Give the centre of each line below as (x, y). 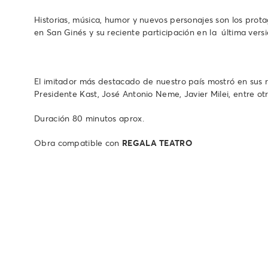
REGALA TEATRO (157, 143)
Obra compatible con (78, 143)
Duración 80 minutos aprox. (89, 118)
